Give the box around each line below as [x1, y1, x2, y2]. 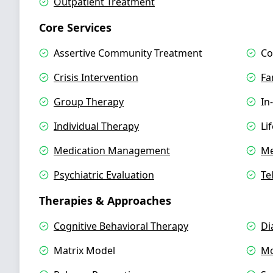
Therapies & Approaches [39, 193, 171, 208]
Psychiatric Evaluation [54, 168, 154, 182]
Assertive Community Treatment [54, 46, 202, 60]
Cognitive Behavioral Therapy [54, 219, 188, 233]
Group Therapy [54, 95, 124, 108]
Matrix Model [54, 244, 115, 257]
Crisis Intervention [54, 71, 138, 84]
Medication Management [54, 144, 170, 157]
